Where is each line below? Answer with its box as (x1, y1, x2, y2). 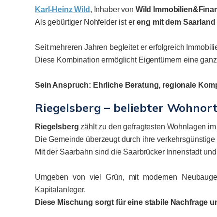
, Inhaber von (90, 5, 136, 14)
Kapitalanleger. (35, 185, 86, 194)
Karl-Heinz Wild (35, 5, 90, 14)
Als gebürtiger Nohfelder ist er (35, 17, 135, 26)
